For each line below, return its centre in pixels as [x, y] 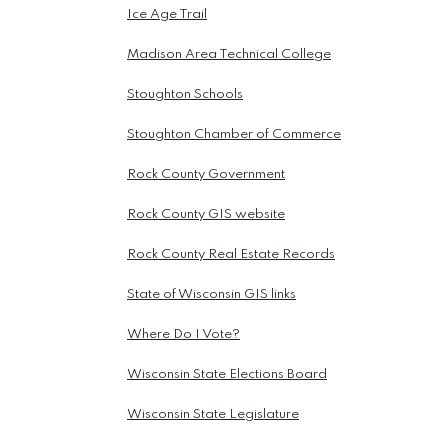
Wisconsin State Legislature [213, 415]
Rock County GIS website [206, 215]
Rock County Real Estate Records [231, 255]
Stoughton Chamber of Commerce [234, 135]
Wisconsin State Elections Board [227, 375]
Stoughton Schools [185, 95]
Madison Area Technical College [229, 55]
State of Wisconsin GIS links [211, 295]
